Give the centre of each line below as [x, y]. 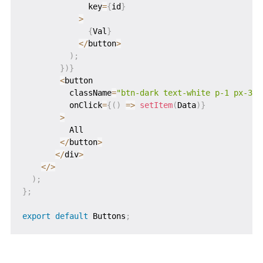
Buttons [107, 216]
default [71, 216]
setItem [156, 105]
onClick [62, 105]
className [67, 93]
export [36, 216]
